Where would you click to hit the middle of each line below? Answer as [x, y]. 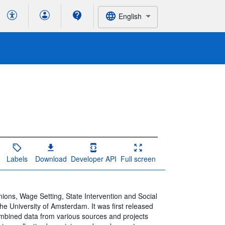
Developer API [93, 158]
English [130, 16]
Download [51, 158]
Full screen [138, 158]
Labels [17, 158]
